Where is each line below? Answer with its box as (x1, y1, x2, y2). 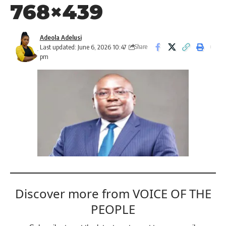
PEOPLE (91, 200, 135, 217)
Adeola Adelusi (39, 33, 82, 41)
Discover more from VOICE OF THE (15, 185, 211, 202)
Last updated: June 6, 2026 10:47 (39, 42, 126, 51)
